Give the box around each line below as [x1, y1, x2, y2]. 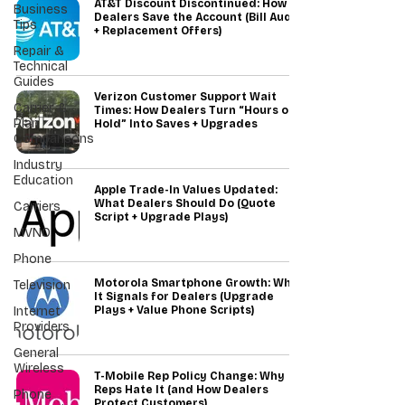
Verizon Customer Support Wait [94, 90, 277, 103]
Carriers [14, 199, 61, 214]
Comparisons [14, 131, 94, 146]
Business [14, 2, 68, 17]
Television [14, 278, 71, 293]
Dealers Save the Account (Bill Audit [94, 11, 301, 24]
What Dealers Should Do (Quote [94, 197, 276, 210]
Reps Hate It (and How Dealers [94, 383, 268, 396]
